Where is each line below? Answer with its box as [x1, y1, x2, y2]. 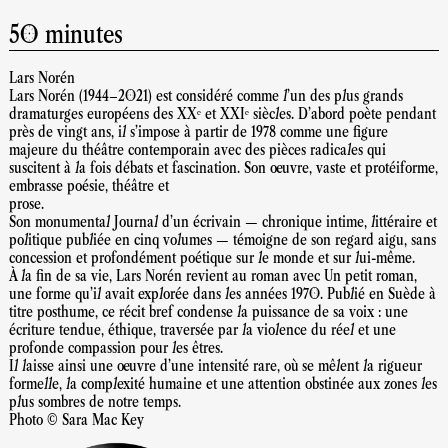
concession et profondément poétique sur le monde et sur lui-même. [9, 248, 415, 268]
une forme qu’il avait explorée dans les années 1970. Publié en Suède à [9, 284, 436, 304]
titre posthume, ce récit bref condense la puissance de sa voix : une [9, 302, 408, 322]
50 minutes [9, 19, 123, 51]
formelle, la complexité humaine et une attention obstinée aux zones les [9, 374, 437, 394]
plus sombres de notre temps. [9, 392, 181, 412]
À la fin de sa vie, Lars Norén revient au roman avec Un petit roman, [9, 266, 417, 286]
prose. [9, 194, 44, 214]
